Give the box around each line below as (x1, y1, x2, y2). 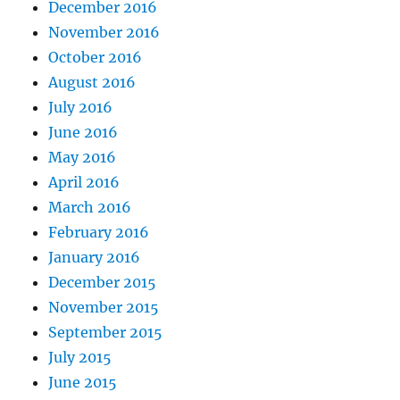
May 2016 (48, 147, 117, 166)
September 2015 (48, 322, 163, 341)
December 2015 (48, 272, 157, 291)
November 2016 (48, 22, 161, 41)
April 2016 (48, 172, 121, 191)
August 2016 (48, 72, 137, 91)
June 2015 (48, 372, 118, 391)
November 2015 (48, 297, 160, 316)
